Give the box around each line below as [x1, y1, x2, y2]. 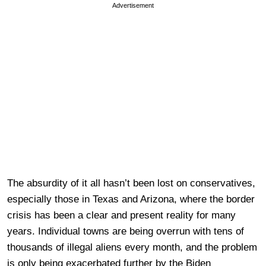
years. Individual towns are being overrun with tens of [7, 226, 244, 237]
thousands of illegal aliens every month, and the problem [7, 242, 257, 254]
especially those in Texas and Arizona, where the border [7, 194, 255, 205]
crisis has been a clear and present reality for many [7, 210, 236, 221]
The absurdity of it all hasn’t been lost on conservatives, [7, 178, 255, 189]
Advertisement [112, 2, 154, 9]
